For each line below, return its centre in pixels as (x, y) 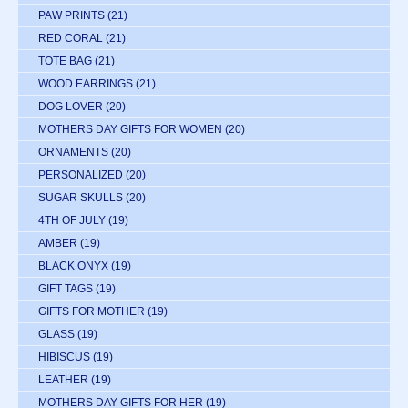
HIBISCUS (64, 357)
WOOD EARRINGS (86, 83)
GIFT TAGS (66, 288)
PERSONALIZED (81, 174)
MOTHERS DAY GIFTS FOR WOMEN (130, 129)
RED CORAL (71, 38)
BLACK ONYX (73, 265)
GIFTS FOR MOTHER (92, 311)
